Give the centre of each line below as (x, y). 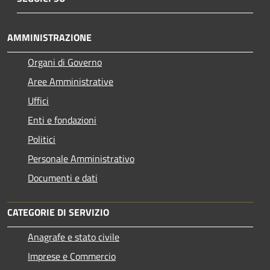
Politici (42, 139)
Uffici (38, 100)
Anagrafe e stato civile (74, 237)
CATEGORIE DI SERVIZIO (58, 212)
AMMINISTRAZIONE (49, 37)
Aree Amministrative (71, 81)
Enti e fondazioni (62, 120)
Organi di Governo (65, 62)
